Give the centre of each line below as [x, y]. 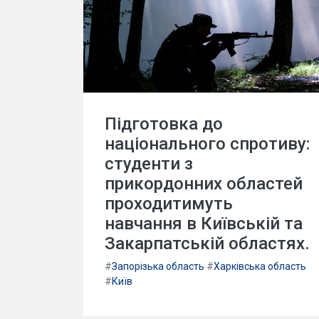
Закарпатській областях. [207, 244]
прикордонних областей [204, 184]
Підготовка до [164, 124]
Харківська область [260, 266]
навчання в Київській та [204, 224]
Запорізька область [158, 266]
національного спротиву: [207, 144]
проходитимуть [169, 204]
